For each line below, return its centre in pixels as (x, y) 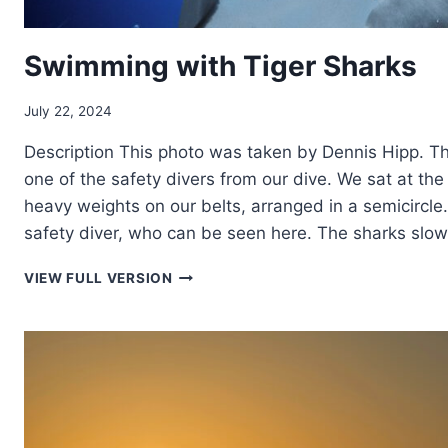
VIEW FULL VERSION (98, 277)
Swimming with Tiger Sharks (220, 66)
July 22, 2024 (68, 110)
